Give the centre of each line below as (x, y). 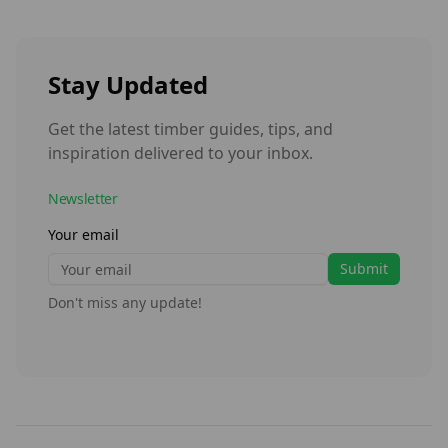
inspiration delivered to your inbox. (180, 153)
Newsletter (83, 199)
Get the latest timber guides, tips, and (190, 129)
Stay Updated (128, 85)
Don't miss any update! (125, 303)
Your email (83, 235)
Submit (364, 269)
